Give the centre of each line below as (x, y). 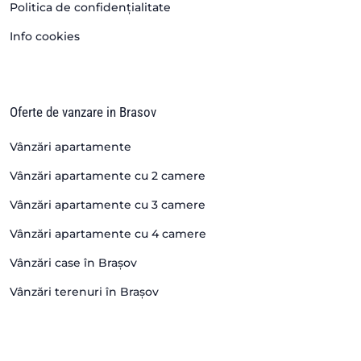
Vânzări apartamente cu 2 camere (108, 175)
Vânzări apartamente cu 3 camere (108, 204)
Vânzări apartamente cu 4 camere (108, 233)
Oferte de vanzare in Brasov (83, 112)
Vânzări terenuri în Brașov (84, 291)
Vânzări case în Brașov (73, 262)
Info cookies (45, 36)
